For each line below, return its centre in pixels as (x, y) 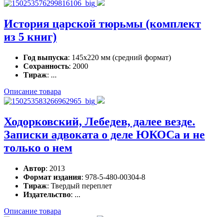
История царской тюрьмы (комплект (102, 23)
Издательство (47, 194)
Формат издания (52, 177)
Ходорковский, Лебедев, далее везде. (100, 121)
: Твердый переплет (79, 186)
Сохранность (46, 66)
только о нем (38, 147)
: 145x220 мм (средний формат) (119, 57)
